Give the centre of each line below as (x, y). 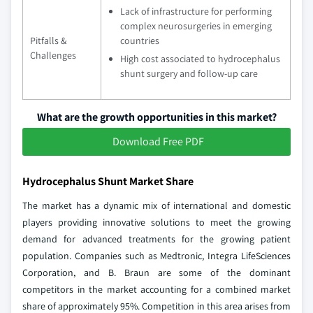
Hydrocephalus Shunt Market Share (108, 182)
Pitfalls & (48, 41)
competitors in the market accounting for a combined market (156, 290)
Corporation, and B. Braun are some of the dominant (156, 273)
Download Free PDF (158, 142)
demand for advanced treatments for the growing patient (156, 239)
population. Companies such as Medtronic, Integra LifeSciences (156, 256)
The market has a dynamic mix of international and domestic (156, 206)
